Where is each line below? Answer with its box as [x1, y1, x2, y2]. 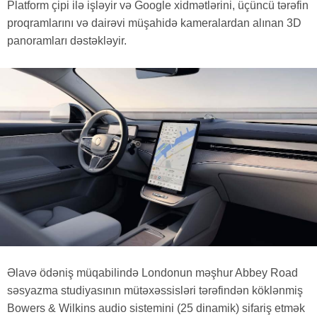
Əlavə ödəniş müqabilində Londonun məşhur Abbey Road [7, 267, 298, 279]
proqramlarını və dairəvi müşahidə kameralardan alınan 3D [7, 17, 301, 30]
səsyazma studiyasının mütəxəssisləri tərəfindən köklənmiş [7, 284, 303, 297]
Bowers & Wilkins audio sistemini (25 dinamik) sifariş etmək [7, 302, 305, 315]
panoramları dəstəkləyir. [7, 35, 129, 47]
